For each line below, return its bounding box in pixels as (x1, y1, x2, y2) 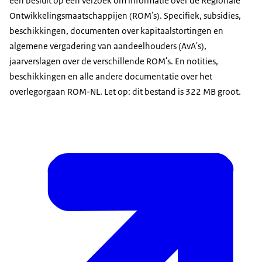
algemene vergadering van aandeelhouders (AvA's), (9, 40, 206, 52)
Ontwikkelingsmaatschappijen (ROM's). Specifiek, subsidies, (9, 10, 241, 22)
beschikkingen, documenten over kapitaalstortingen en (9, 25, 223, 37)
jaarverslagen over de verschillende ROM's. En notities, (9, 56, 218, 67)
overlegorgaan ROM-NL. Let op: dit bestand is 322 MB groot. (9, 86, 241, 98)
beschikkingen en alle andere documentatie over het (9, 71, 212, 82)
